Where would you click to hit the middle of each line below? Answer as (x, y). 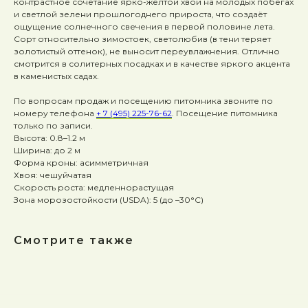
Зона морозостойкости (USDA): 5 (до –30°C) (109, 199)
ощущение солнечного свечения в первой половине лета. (144, 26)
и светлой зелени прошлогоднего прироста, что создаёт (140, 14)
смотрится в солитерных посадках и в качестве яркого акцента (152, 63)
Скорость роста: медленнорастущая (94, 187)
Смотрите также (74, 240)
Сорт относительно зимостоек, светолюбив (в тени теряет (142, 38)
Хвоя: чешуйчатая (53, 175)
